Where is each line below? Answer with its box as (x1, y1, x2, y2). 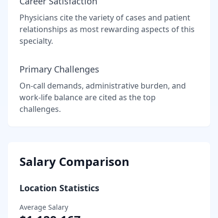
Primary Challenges (19, 63, 99, 75)
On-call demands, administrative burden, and (19, 80, 186, 91)
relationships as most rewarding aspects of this (19, 23, 195, 35)
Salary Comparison (19, 153, 129, 169)
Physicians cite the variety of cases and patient (19, 12, 190, 23)
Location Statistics (19, 182, 99, 194)
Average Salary (19, 202, 68, 212)
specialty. (19, 35, 53, 46)
